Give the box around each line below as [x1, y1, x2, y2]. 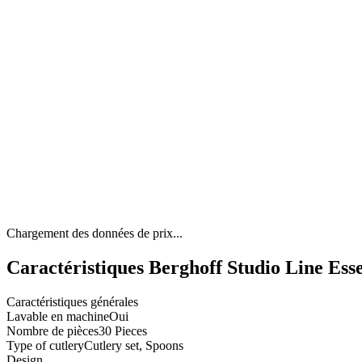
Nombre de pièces [6, 324, 99, 339]
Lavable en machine [6, 309, 109, 324]
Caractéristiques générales [6, 295, 138, 309]
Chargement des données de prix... [6, 226, 183, 241]
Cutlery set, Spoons [84, 339, 183, 353]
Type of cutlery [6, 339, 84, 353]
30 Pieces [99, 324, 147, 339]
